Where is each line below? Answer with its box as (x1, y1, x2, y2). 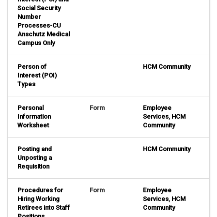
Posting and (17, 145, 52, 153)
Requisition (17, 163, 49, 170)
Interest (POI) (17, 72, 57, 79)
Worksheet (17, 122, 49, 129)
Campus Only (17, 39, 55, 47)
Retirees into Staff (17, 204, 70, 212)
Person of (17, 63, 46, 71)
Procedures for (17, 186, 63, 194)
